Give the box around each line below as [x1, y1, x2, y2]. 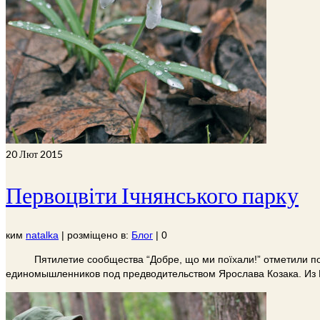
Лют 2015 [17, 148, 63, 161]
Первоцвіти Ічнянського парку [6, 180, 299, 209]
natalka [26, 229, 59, 241]
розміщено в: [67, 229, 131, 241]
